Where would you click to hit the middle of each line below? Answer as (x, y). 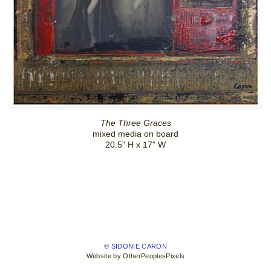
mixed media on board (135, 134)
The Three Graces (135, 123)
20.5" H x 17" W (135, 145)
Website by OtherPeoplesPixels (135, 256)
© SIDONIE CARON (135, 247)
